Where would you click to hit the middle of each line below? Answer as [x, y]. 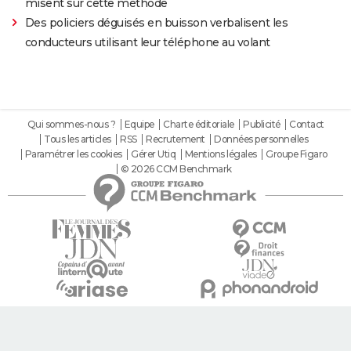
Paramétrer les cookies [73, 154]
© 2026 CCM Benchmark [176, 169]
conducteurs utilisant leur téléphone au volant [147, 43]
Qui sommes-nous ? [71, 125]
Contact [307, 125]
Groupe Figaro [297, 154]
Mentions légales [221, 154]
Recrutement [175, 139]
